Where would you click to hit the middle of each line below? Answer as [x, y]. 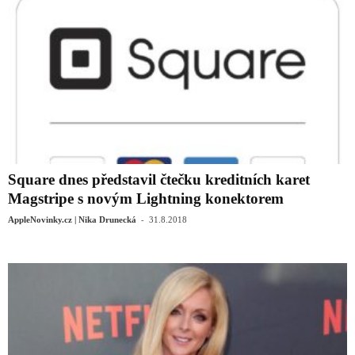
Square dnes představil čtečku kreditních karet [159, 179]
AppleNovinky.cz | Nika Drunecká [72, 219]
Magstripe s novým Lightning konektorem [146, 198]
